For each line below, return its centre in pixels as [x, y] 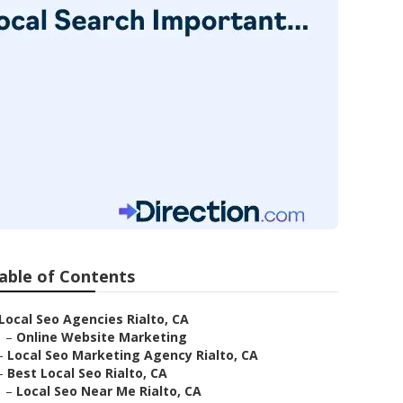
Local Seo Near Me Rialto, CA [109, 391]
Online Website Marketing [102, 337]
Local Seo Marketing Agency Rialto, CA [133, 355]
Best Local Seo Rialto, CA [87, 373]
